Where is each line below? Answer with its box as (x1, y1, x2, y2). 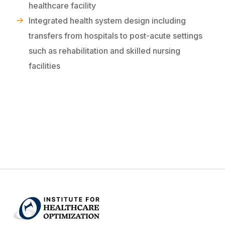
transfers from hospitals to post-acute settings (28, 30, 202, 41)
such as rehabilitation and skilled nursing (28, 45, 180, 56)
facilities (28, 60, 60, 71)
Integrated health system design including (28, 15, 186, 26)
